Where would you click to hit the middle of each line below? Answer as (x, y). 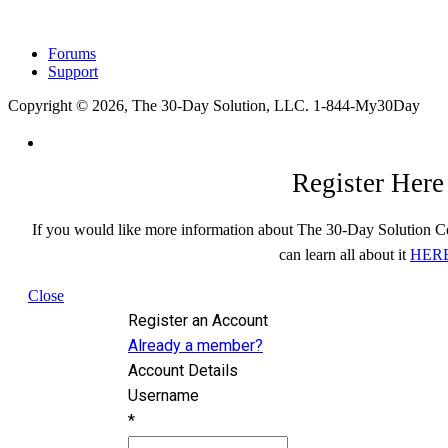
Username (163, 395)
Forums (72, 53)
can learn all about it (344, 254)
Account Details (183, 370)
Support (73, 71)
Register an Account (198, 320)
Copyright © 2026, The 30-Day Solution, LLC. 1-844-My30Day (214, 105)
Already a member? (195, 345)
